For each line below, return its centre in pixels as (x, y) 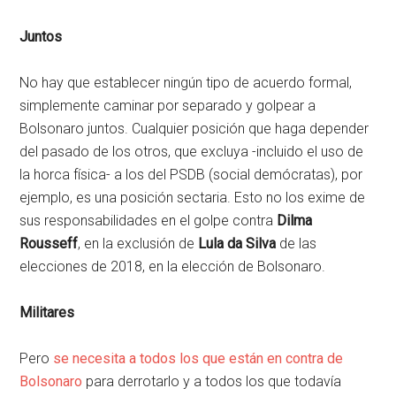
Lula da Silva (236, 243)
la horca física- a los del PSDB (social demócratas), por (191, 174)
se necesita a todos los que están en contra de (198, 358)
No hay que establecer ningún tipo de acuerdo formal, (186, 82)
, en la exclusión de (137, 243)
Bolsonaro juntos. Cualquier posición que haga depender (194, 128)
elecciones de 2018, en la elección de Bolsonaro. (173, 266)
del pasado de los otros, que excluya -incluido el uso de (192, 151)
